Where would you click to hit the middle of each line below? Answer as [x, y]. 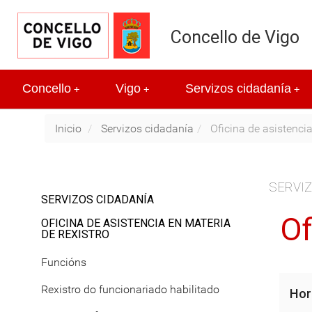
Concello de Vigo [235, 37]
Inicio [68, 128]
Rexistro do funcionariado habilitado [130, 289]
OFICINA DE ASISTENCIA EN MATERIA [136, 223]
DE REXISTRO [75, 234]
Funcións [64, 263]
